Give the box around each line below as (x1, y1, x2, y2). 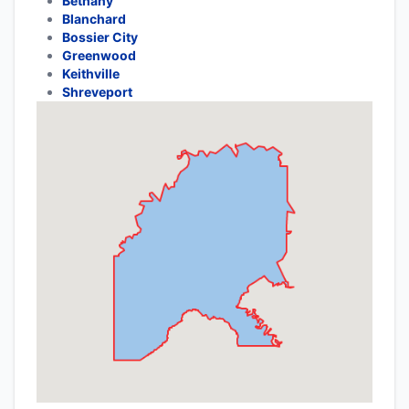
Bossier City (62, 29, 138, 45)
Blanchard (62, 11, 126, 26)
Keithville (62, 66, 120, 81)
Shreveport (62, 84, 132, 100)
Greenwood (62, 47, 136, 63)
